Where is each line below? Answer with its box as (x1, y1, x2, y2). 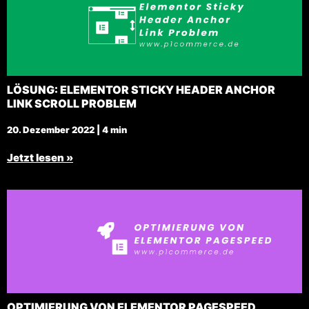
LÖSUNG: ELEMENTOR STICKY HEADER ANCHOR (7, 83, 275, 97)
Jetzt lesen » (7, 151, 73, 165)
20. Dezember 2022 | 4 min (7, 124, 127, 136)
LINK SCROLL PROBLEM (7, 97, 137, 111)
